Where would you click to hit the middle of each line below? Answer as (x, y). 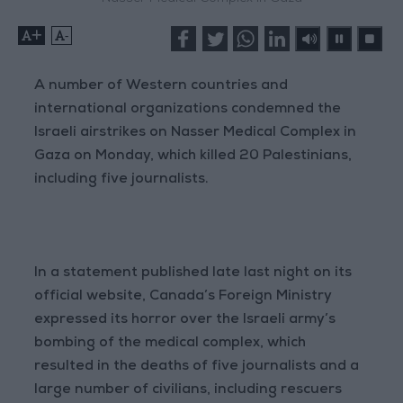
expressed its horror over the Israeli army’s (185, 321)
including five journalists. (122, 180)
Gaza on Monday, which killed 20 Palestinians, (193, 157)
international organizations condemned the (188, 110)
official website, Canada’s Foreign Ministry (184, 297)
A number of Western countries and (161, 87)
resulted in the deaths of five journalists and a (197, 367)
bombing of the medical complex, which (170, 344)
